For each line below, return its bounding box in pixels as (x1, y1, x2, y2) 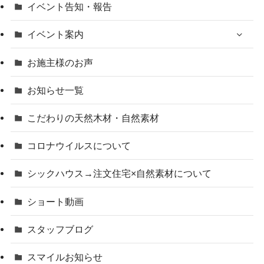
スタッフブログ (27, 223, 94, 235)
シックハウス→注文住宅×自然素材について (27, 168, 212, 179)
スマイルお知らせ (27, 251, 103, 262)
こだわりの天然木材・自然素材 (27, 112, 160, 123)
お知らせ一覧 (27, 84, 84, 95)
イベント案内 (27, 29, 84, 40)
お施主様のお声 (27, 57, 94, 68)
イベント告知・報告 (27, 1, 113, 12)
